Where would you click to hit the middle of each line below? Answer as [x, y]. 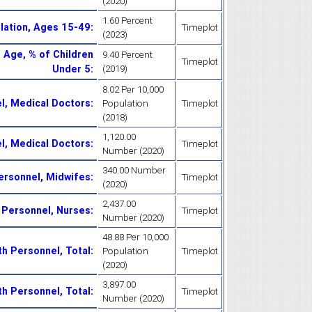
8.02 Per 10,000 [133, 89]
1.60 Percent [127, 20]
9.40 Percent [127, 54]
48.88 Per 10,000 [135, 237]
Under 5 [71, 69]
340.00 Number [134, 170]
